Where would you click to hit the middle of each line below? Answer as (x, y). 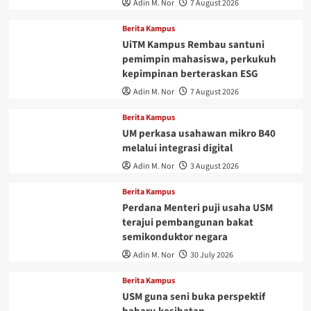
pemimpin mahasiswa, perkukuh (199, 59)
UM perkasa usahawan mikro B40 (199, 133)
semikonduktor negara (175, 237)
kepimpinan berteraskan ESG (190, 74)
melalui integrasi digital (177, 148)
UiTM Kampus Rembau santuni (193, 44)
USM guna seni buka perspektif (193, 296)
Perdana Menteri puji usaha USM (197, 208)
